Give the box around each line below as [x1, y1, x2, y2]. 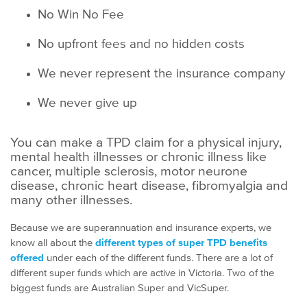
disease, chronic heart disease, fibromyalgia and [10, 177, 288, 193]
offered [10, 251, 44, 263]
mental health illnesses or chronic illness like [10, 148, 267, 164]
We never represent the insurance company [38, 65, 285, 80]
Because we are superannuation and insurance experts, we [10, 221, 271, 233]
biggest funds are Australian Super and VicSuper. [10, 281, 229, 293]
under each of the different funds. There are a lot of [44, 251, 273, 263]
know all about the [10, 236, 95, 248]
